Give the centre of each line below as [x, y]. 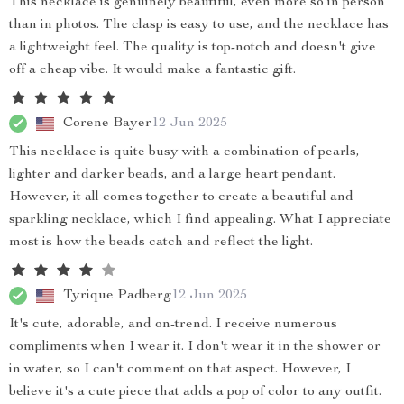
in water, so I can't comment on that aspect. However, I [180, 370]
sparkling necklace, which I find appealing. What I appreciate [200, 220]
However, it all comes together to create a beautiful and [181, 197]
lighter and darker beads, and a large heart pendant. [172, 175]
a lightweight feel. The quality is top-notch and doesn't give [193, 48]
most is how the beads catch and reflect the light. [161, 243]
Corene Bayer [107, 123]
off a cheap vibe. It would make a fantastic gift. [152, 70]
